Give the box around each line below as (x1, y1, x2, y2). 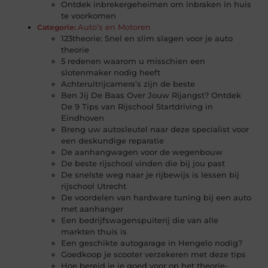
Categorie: (37, 23, 77, 32)
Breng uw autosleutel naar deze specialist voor (61, 124, 249, 135)
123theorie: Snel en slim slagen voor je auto (61, 33, 233, 44)
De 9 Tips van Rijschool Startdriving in (61, 102, 214, 112)
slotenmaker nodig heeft (61, 68, 161, 78)
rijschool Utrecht (61, 181, 127, 191)
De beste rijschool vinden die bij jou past (61, 159, 226, 169)
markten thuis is (61, 227, 127, 237)
